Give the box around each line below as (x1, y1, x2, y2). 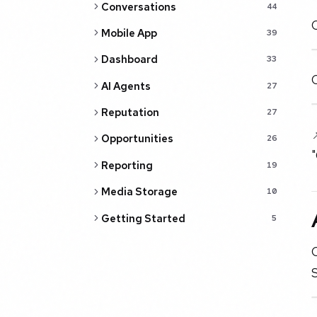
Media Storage (100, 185, 178, 199)
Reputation (100, 105, 159, 120)
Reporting (100, 158, 153, 172)
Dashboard (100, 52, 158, 67)
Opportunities (100, 132, 173, 146)
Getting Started (100, 211, 185, 225)
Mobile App (100, 25, 157, 40)
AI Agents (100, 79, 151, 93)
